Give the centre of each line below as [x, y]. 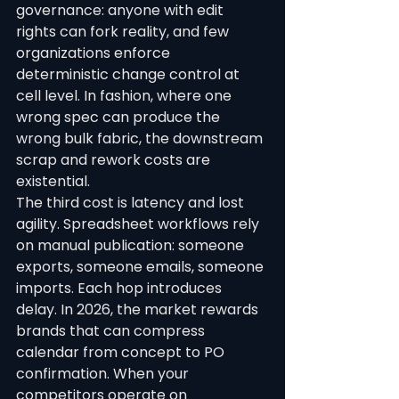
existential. [53, 181]
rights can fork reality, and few [124, 32]
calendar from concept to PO [122, 352]
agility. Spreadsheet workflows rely [139, 224]
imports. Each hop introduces [121, 288]
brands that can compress [112, 331]
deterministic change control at [130, 74]
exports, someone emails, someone [142, 267]
